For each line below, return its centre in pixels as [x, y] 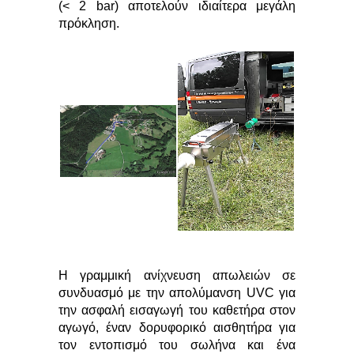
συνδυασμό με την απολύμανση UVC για [177, 293]
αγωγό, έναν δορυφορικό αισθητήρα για [177, 328]
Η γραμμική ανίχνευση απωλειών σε [177, 275]
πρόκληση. [89, 23]
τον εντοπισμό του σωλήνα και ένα [177, 345]
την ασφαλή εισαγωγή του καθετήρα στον [177, 310]
